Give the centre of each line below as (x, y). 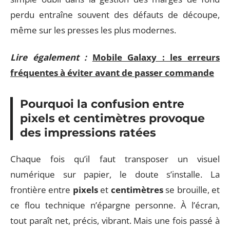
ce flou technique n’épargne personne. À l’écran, (115, 205)
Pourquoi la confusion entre (102, 104)
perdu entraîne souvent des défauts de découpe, (115, 15)
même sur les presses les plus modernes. (93, 30)
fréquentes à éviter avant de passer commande (112, 72)
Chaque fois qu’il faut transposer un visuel (115, 159)
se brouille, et (191, 190)
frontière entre (42, 190)
